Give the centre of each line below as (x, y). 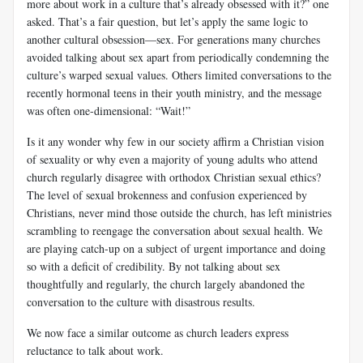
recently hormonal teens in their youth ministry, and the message (174, 92)
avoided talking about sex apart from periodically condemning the (178, 57)
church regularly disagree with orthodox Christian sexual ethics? (174, 177)
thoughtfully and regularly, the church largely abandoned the (166, 284)
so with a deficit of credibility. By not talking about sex (154, 266)
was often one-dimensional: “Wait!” (109, 110)
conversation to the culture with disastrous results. (141, 301)
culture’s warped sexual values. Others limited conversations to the (179, 75)
